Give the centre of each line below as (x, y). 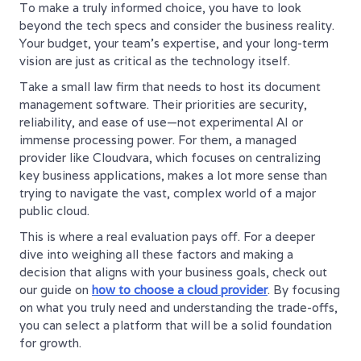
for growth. (50, 342)
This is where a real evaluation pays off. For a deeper (167, 236)
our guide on (56, 289)
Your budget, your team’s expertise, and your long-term (174, 43)
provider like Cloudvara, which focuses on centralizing (170, 157)
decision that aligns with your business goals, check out (173, 272)
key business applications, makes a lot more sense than (173, 175)
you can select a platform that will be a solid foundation (176, 325)
